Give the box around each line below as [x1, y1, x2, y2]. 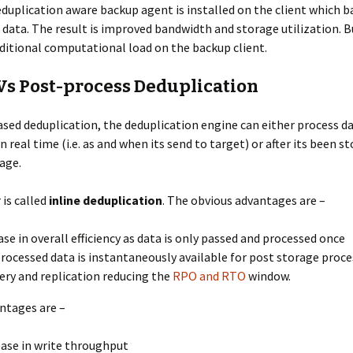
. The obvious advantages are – [162, 192, 325, 208]
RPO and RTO [173, 268, 246, 284]
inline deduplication [49, 192, 162, 208]
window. [246, 268, 291, 284]
